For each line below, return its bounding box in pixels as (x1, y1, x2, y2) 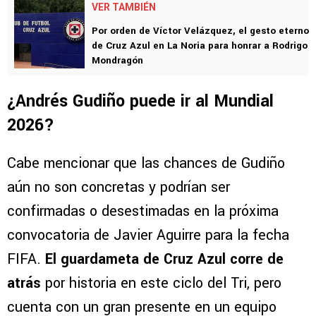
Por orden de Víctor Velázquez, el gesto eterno (92, 24, 309, 38)
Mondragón (92, 54, 143, 68)
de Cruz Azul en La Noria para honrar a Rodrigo (92, 39, 308, 53)
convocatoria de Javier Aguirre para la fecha (7, 225, 289, 246)
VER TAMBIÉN (92, 1, 156, 13)
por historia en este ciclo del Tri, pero (41, 273, 281, 294)
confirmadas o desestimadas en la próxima (7, 201, 279, 222)
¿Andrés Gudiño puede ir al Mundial (7, 90, 274, 114)
